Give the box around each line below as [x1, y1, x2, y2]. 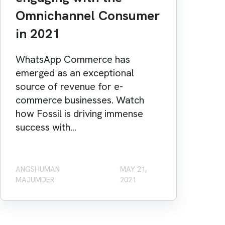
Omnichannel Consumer [15, 7, 160, 25]
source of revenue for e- [15, 80, 123, 93]
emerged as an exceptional [15, 66, 134, 80]
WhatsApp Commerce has [15, 53, 130, 66]
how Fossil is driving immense [15, 107, 143, 121]
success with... [15, 121, 76, 134]
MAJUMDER [15, 175, 54, 185]
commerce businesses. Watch [15, 93, 144, 107]
